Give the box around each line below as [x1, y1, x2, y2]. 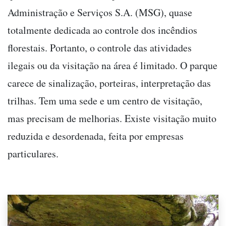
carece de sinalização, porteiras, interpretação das [8, 76, 211, 90]
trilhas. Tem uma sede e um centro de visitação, [8, 93, 202, 107]
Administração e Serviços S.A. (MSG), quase [8, 5, 192, 19]
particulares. [8, 146, 59, 160]
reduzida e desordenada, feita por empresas [8, 129, 184, 143]
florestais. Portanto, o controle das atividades [8, 40, 192, 54]
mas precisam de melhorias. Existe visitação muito [8, 111, 216, 125]
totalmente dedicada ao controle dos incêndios [8, 23, 197, 37]
